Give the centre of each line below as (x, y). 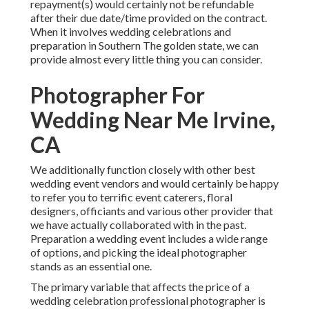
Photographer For (118, 95)
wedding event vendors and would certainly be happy (154, 183)
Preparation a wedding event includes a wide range (149, 239)
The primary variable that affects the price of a (140, 287)
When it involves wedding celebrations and (131, 32)
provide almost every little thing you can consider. (146, 59)
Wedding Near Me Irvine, (153, 120)
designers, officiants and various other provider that (152, 211)
